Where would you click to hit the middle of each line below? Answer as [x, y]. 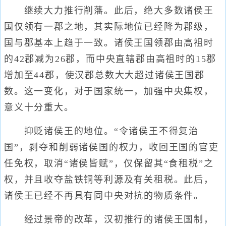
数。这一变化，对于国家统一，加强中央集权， [109, 91]
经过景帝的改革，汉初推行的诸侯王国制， [109, 219]
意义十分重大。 [39, 107]
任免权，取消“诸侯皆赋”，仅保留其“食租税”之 [109, 163]
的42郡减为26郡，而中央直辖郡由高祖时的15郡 [110, 59]
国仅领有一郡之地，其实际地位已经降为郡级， [109, 27]
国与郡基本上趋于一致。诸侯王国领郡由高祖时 [109, 43]
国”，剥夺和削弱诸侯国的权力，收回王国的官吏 [111, 147]
